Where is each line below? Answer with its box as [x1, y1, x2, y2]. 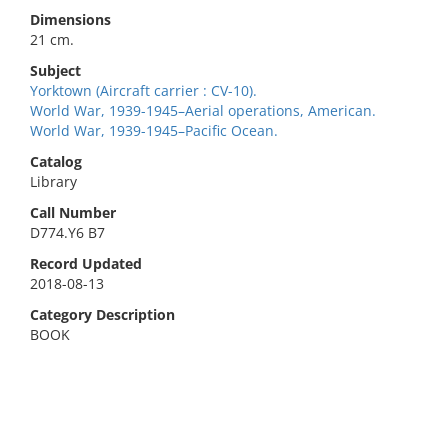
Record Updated [30, 254, 142, 273]
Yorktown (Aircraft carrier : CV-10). [30, 81, 257, 100]
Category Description [30, 305, 175, 324]
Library [30, 172, 77, 191]
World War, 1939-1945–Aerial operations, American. [30, 101, 376, 120]
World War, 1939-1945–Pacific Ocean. [30, 121, 278, 140]
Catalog [30, 152, 82, 171]
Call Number [30, 203, 116, 222]
